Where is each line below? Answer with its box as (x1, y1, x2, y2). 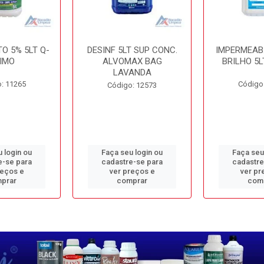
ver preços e (109, 167, 155, 176)
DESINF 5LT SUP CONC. (87, 45, 177, 56)
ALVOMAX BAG (102, 56, 162, 67)
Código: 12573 (107, 81, 157, 90)
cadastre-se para (101, 157, 163, 167)
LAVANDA (113, 67, 151, 78)
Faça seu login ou (101, 148, 163, 157)
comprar (117, 176, 147, 186)
